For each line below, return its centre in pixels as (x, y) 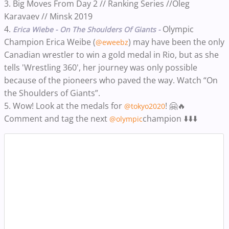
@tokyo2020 (145, 106)
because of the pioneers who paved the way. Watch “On (111, 80)
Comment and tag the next (57, 118)
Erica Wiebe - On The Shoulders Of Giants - (87, 29)
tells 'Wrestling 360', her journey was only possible (101, 67)
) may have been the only (176, 42)
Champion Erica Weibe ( (50, 42)
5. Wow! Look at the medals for (64, 106)
